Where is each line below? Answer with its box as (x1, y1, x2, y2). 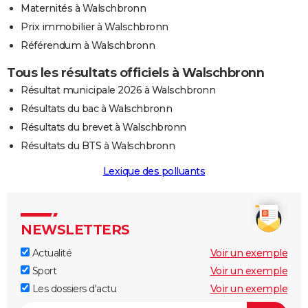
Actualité (30, 246, 71, 259)
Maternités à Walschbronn (21, 1, 146, 14)
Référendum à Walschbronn (21, 38, 155, 52)
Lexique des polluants (102, 164, 206, 177)
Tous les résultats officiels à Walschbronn (7, 65, 264, 80)
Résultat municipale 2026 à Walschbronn (21, 83, 215, 96)
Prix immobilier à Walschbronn (21, 20, 168, 33)
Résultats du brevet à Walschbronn (21, 120, 186, 133)
